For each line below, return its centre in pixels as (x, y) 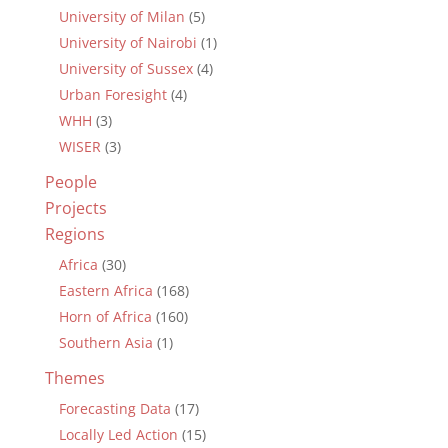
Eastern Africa (105, 290)
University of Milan (121, 16)
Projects (75, 207)
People (70, 181)
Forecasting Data (114, 408)
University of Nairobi (127, 42)
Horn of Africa (105, 316)
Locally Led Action (118, 434)
